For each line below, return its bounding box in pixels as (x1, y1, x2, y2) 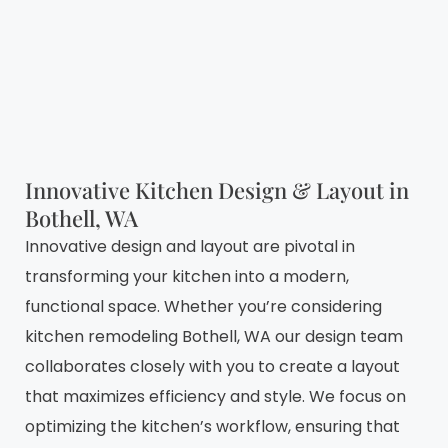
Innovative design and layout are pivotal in (25, 234, 355, 258)
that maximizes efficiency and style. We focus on (25, 384, 406, 408)
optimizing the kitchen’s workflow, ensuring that (25, 414, 400, 438)
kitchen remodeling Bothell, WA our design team (25, 324, 403, 348)
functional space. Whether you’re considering (25, 294, 382, 318)
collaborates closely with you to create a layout (25, 354, 400, 378)
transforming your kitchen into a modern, (25, 264, 349, 288)
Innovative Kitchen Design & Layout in (25, 174, 409, 205)
